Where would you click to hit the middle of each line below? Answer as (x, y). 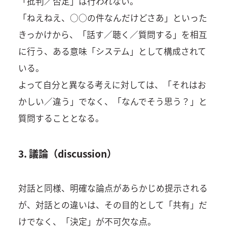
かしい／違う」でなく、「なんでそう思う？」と (112, 102)
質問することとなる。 (61, 118)
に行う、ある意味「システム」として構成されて (112, 51)
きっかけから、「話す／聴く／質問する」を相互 (112, 35)
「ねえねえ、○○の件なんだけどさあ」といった (112, 18)
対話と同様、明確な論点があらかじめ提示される (113, 188)
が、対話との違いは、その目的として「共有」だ (112, 204)
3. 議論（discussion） (67, 153)
